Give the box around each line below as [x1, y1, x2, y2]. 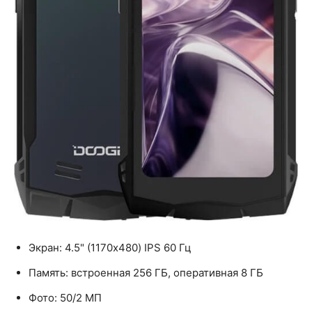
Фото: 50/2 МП [29, 290, 102, 304]
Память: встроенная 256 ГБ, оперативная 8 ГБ [29, 265, 263, 279]
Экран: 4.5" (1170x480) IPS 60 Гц [29, 240, 192, 254]
